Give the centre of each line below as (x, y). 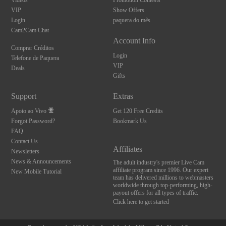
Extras (123, 96)
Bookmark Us (130, 121)
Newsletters (25, 151)
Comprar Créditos (33, 48)
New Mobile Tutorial (37, 172)
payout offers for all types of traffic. (155, 193)
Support (24, 96)
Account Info (134, 41)
